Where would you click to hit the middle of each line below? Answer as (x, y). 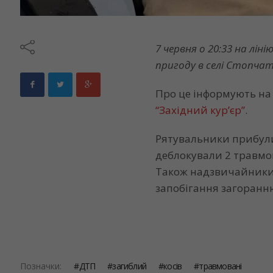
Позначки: (41, 266)
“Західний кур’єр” (200, 110)
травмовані (220, 266)
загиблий (129, 266)
